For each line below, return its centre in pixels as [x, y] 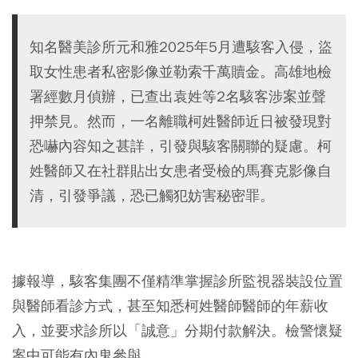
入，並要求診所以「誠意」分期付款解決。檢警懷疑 [177, 330]
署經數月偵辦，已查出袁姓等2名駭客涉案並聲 [178, 96]
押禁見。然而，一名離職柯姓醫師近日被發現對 [181, 121]
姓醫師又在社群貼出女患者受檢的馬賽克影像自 [181, 170]
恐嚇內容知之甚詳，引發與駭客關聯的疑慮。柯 [181, 145]
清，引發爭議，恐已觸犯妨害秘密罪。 [152, 195]
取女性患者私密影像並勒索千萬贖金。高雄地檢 [181, 71]
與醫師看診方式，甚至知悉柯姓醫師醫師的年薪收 [170, 305]
